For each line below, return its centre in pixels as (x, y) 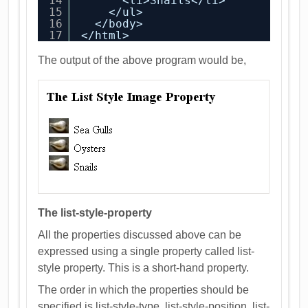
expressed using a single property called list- (146, 251)
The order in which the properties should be (144, 290)
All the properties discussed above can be (140, 235)
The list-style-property (95, 213)
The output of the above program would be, (142, 60)
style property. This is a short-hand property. (144, 268)
